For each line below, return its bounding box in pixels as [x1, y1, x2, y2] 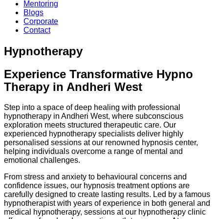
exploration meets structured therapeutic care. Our [4, 120, 176, 129]
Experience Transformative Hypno [4, 67, 193, 81]
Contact [23, 26, 50, 34]
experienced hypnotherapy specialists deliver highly [4, 129, 183, 138]
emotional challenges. [4, 155, 80, 164]
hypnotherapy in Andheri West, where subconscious [4, 111, 183, 120]
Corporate [23, 17, 58, 25]
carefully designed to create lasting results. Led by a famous [4, 190, 210, 198]
